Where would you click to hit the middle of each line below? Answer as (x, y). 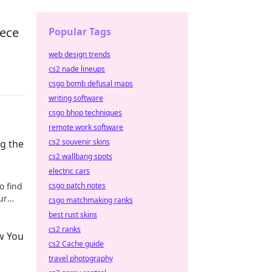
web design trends (80, 54)
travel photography (81, 258)
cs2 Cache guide (76, 244)
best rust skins (73, 215)
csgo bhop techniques (85, 113)
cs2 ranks (65, 229)
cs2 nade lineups (77, 69)
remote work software (86, 127)
